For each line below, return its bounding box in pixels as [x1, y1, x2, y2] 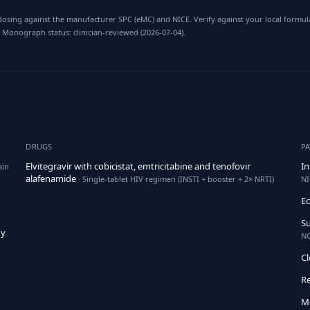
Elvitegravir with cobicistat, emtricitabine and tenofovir [26, 160, 251, 172]
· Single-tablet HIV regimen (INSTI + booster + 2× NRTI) [76, 174, 275, 184]
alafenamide [26, 172, 77, 185]
